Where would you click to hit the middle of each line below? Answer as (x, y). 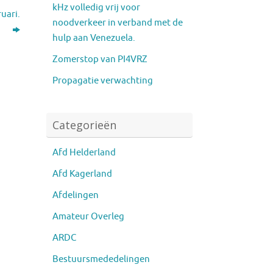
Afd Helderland (84, 152)
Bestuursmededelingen (101, 259)
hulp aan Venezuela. (94, 38)
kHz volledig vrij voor (96, 7)
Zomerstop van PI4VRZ (100, 59)
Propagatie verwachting (103, 80)
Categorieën (84, 125)
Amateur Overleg (88, 216)
